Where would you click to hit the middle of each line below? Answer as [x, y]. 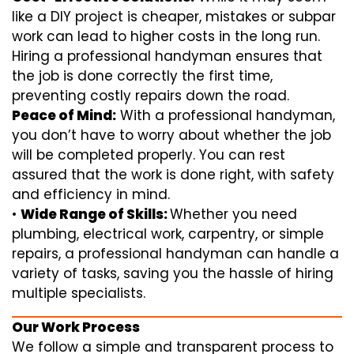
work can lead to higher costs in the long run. [166, 36]
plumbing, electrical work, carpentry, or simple [168, 233]
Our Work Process [76, 327]
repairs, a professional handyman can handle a [175, 253]
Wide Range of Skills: [95, 214]
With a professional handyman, [226, 115]
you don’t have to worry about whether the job [171, 135]
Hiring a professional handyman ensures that [167, 56]
